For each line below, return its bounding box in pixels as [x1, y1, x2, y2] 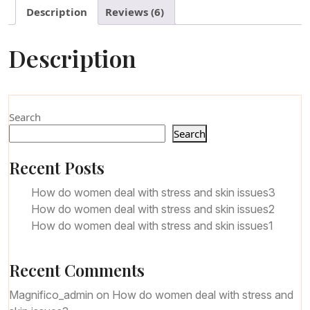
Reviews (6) [105, 4, 164, 19]
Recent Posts [9, 156, 104, 179]
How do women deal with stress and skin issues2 [31, 201, 275, 216]
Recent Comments [9, 258, 145, 281]
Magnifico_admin [9, 287, 93, 302]
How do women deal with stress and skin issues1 [31, 218, 273, 232]
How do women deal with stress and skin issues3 [31, 185, 275, 199]
